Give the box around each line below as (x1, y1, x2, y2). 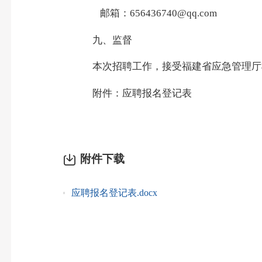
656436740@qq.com (129, 8, 217, 19)
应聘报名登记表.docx (71, 188, 158, 198)
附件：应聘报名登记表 (92, 87, 192, 99)
